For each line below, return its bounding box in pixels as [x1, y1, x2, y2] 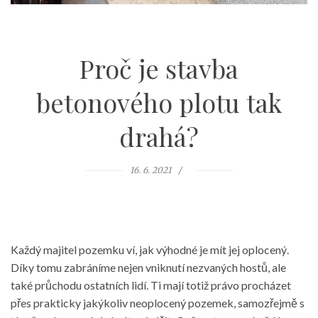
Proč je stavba [79, 50, 238, 85]
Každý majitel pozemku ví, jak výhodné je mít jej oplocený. [11, 242, 289, 256]
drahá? [119, 119, 199, 153]
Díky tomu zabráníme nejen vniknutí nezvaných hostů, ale [11, 260, 286, 274]
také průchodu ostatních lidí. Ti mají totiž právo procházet [11, 278, 291, 292]
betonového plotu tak [36, 84, 282, 119]
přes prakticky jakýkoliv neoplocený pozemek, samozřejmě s [11, 295, 305, 309]
